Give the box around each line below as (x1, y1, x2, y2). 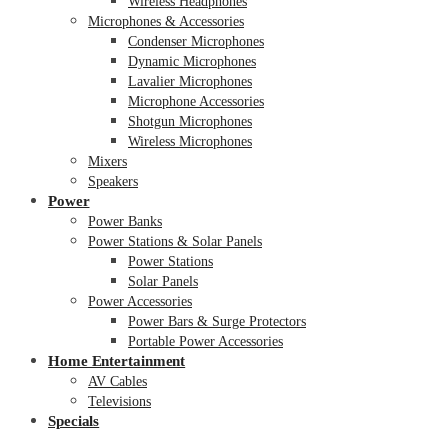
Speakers (88, 173, 138, 189)
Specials (48, 412, 100, 429)
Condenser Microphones (128, 33, 264, 49)
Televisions (88, 393, 151, 409)
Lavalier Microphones (128, 73, 252, 89)
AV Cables (88, 373, 147, 389)
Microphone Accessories (128, 93, 264, 109)
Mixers (88, 153, 127, 169)
